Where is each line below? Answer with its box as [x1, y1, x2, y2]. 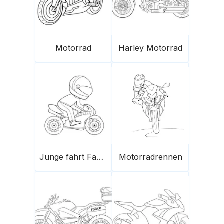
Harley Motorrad [118, 42, 182, 53]
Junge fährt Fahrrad [96, 151, 103, 162]
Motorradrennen [118, 151, 182, 162]
